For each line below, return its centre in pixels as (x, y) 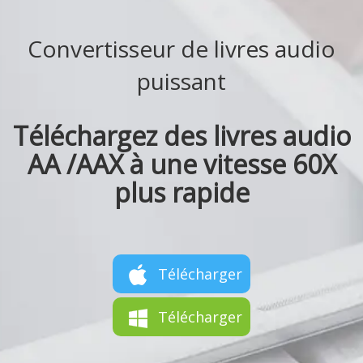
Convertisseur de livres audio (181, 49)
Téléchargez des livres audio (181, 136)
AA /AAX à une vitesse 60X (181, 164)
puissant (181, 81)
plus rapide (181, 193)
